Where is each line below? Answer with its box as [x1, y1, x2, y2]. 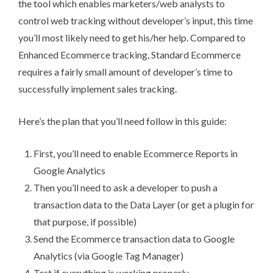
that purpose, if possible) [34, 216, 136, 228]
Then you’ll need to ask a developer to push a [34, 182, 218, 194]
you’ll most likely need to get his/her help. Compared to [18, 32, 246, 44]
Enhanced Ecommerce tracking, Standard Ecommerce [18, 49, 241, 61]
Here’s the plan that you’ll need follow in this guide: [18, 115, 227, 127]
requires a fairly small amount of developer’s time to [18, 66, 233, 78]
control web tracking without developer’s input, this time [18, 15, 253, 27]
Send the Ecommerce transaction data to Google [34, 233, 235, 245]
